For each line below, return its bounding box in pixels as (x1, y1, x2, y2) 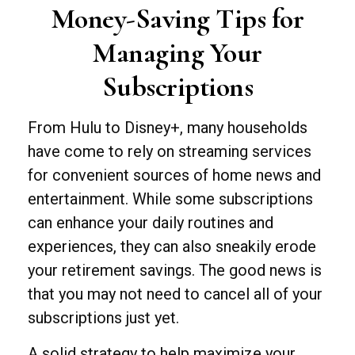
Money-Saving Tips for (51, 2, 304, 36)
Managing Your (93, 36, 262, 70)
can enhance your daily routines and (28, 213, 273, 232)
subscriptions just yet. (28, 308, 179, 327)
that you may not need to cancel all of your (28, 284, 323, 303)
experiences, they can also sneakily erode (28, 237, 316, 256)
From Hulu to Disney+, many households (28, 118, 307, 137)
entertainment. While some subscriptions (28, 189, 313, 208)
